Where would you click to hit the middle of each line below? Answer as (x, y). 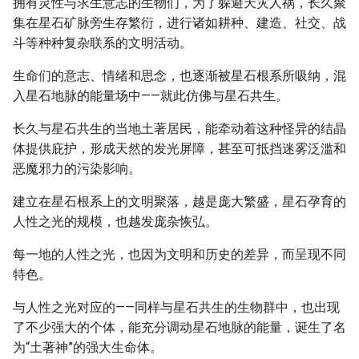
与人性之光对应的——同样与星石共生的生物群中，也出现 (176, 307)
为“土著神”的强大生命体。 (88, 347)
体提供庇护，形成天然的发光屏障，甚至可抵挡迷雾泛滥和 (179, 149)
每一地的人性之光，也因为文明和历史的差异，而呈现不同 (179, 254)
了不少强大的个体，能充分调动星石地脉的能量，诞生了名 (179, 327)
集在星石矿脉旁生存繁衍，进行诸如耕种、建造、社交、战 (179, 23)
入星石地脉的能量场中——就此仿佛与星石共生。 (151, 96)
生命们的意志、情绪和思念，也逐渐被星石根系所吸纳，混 (179, 76)
